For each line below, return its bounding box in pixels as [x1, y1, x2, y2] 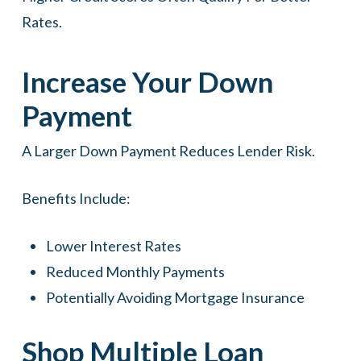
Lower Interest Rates [45, 237, 181, 255]
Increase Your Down [21, 64, 273, 98]
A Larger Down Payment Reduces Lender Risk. [21, 142, 315, 160]
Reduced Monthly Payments [45, 263, 225, 280]
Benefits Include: [21, 189, 131, 207]
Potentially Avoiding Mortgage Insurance [45, 288, 305, 306]
